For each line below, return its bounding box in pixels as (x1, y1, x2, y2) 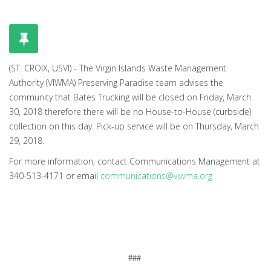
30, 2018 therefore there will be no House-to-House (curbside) (9, 106, 251, 118)
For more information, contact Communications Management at (9, 155, 260, 168)
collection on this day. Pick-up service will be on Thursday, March (9, 120, 259, 132)
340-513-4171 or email (9, 170, 100, 182)
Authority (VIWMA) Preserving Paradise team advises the (9, 77, 223, 89)
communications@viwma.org (100, 170, 212, 182)
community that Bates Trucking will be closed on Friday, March (9, 91, 251, 103)
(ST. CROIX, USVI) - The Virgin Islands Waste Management (9, 62, 226, 74)
